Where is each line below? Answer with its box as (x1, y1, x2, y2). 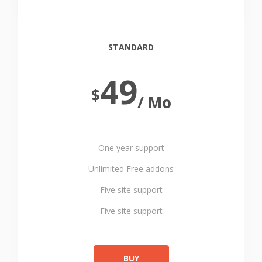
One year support (98, 142, 164, 153)
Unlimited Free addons (88, 163, 174, 174)
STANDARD (108, 42, 154, 53)
